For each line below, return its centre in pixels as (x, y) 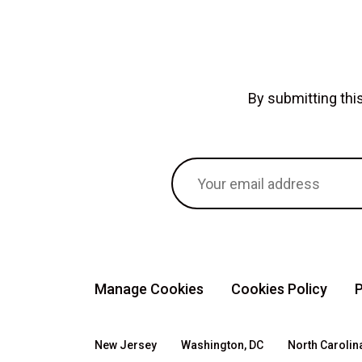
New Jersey (126, 345)
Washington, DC (222, 345)
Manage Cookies (149, 288)
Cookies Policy (279, 288)
